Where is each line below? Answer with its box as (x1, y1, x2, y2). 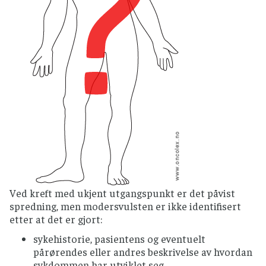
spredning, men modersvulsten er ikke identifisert (9, 199, 241, 213)
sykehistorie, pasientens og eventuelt (33, 232, 205, 246)
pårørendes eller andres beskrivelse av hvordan (33, 245, 252, 259)
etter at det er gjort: (9, 213, 102, 226)
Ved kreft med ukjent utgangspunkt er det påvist (9, 186, 235, 200)
